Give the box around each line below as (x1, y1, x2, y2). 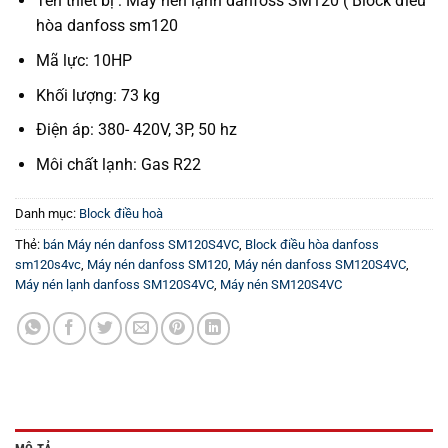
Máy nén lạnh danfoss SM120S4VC (15, 276, 214, 292)
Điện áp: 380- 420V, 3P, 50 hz (35, 120, 237, 140)
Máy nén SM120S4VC (220, 276, 342, 292)
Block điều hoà (79, 205, 163, 221)
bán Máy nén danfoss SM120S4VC (43, 236, 239, 252)
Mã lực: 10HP (35, 51, 132, 71)
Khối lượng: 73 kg (35, 85, 160, 105)
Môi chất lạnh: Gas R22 (35, 154, 201, 174)
